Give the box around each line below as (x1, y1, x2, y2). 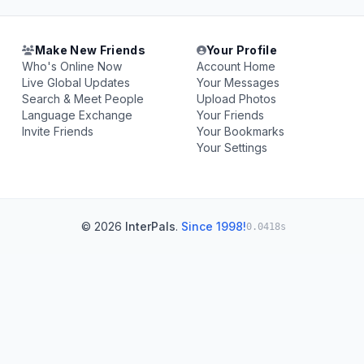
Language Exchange (22, 108, 133, 122)
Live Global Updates (22, 76, 131, 89)
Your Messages (196, 76, 279, 89)
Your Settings (196, 141, 267, 154)
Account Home (196, 59, 275, 73)
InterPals (125, 219, 175, 233)
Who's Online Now (22, 59, 123, 73)
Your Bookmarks (196, 124, 284, 138)
